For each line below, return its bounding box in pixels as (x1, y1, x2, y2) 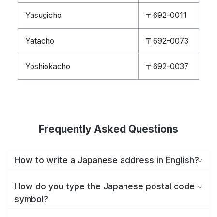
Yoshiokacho (25, 62, 70, 71)
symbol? (15, 193, 48, 204)
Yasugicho (25, 11, 62, 20)
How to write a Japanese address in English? (15, 155, 199, 165)
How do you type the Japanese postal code (15, 181, 195, 191)
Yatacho (25, 36, 54, 46)
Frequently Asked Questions (39, 123, 178, 135)
